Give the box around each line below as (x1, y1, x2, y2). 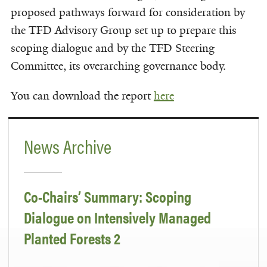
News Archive (24, 132, 111, 159)
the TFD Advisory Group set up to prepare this (10, 23, 237, 38)
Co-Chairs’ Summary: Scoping (24, 185, 191, 208)
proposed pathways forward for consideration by (10, 5, 245, 20)
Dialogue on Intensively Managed (24, 206, 211, 229)
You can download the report (10, 88, 154, 103)
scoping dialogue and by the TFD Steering (10, 41, 215, 55)
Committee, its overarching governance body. (10, 58, 226, 73)
